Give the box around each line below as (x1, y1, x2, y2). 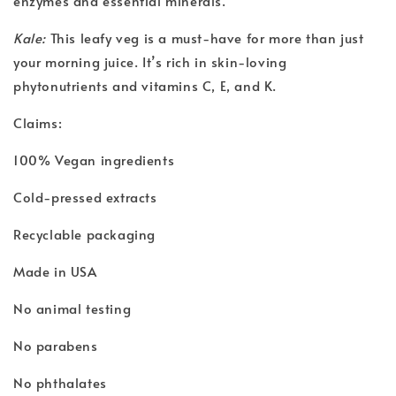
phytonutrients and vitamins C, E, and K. (13, 75, 278, 95)
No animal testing (13, 298, 132, 317)
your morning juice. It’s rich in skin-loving (13, 51, 287, 71)
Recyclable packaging (13, 224, 156, 243)
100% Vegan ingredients (13, 149, 175, 169)
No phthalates (13, 372, 107, 392)
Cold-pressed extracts (13, 187, 157, 206)
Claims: (13, 112, 63, 132)
